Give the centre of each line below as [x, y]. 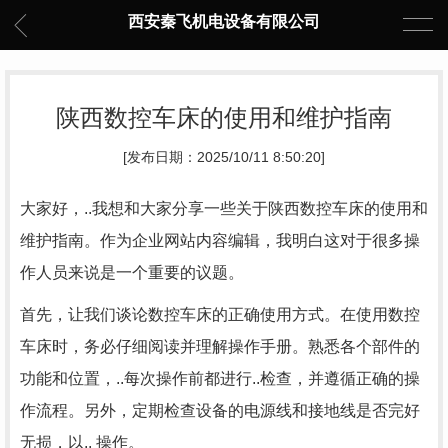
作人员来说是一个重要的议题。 [132, 272]
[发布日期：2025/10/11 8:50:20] [224, 157]
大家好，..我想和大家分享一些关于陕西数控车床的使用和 [224, 208]
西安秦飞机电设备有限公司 [224, 21]
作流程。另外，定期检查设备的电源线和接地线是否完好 [220, 410]
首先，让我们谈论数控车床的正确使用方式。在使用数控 [220, 314]
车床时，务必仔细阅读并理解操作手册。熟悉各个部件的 [220, 346]
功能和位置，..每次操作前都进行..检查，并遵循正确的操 [220, 378]
